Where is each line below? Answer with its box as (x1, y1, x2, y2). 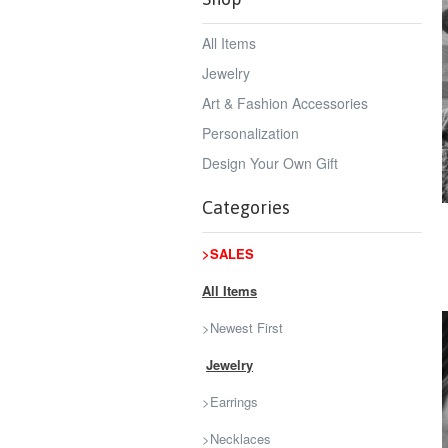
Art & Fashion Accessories (202, 93, 368, 113)
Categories (202, 197, 290, 218)
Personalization (202, 123, 299, 143)
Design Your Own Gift (202, 153, 338, 173)
